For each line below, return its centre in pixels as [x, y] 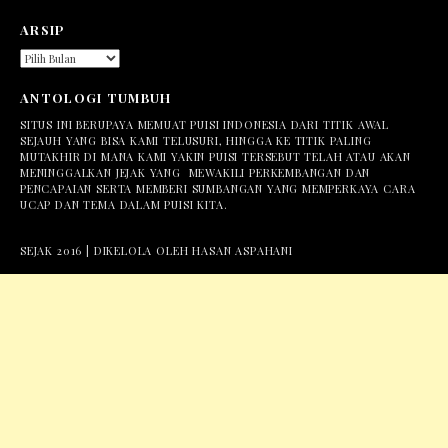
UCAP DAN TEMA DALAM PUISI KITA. [124, 204]
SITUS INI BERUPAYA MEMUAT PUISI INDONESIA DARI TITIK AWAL [205, 124]
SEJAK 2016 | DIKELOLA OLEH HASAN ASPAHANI [156, 250]
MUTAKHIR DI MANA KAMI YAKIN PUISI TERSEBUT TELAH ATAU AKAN [215, 156]
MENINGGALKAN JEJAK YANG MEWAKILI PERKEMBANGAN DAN [195, 172]
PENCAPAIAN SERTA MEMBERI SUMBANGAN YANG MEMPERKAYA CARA [218, 188]
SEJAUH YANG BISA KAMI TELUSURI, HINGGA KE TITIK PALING [196, 140]
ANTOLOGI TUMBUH [96, 97]
